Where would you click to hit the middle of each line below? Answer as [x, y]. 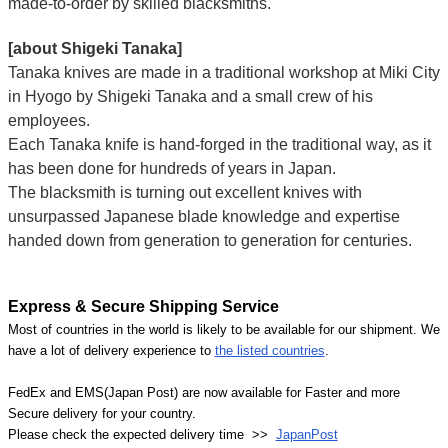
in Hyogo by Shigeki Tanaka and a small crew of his [190, 96]
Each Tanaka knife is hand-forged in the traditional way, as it [219, 144]
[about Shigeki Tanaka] [94, 48]
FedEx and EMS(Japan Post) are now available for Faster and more [203, 392]
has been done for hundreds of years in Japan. [173, 168]
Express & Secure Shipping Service [143, 306]
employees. [50, 120]
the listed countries [269, 350]
